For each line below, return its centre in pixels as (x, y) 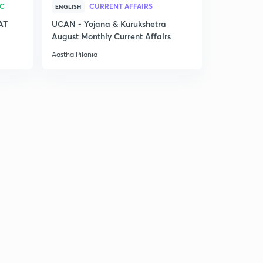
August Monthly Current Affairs (111, 36)
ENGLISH (68, 6)
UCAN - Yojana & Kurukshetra (109, 24)
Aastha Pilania (75, 54)
